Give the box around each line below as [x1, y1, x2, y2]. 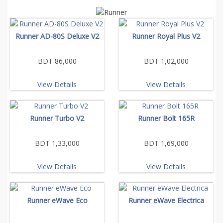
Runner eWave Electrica [128, 195, 204, 205]
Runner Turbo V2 [30, 113, 84, 123]
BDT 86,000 [37, 56, 77, 66]
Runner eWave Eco [26, 195, 88, 205]
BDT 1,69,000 [143, 138, 189, 148]
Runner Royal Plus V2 [132, 31, 200, 41]
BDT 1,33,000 [34, 138, 80, 148]
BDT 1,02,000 [143, 56, 189, 66]
